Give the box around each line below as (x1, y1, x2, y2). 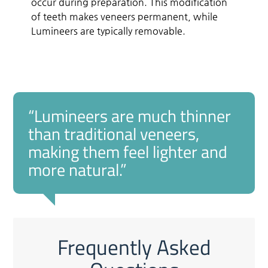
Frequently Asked (57, 230, 211, 263)
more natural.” (28, 156, 127, 182)
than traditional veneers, (28, 120, 200, 147)
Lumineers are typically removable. (31, 25, 186, 36)
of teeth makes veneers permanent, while (31, 10, 218, 22)
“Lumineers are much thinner (28, 102, 232, 129)
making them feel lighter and (28, 138, 228, 165)
